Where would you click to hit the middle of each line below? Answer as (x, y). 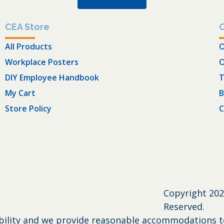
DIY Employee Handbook (52, 77)
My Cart (20, 93)
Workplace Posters (41, 62)
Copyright (186, 193)
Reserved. (184, 206)
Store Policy (28, 108)
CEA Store (27, 26)
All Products (28, 46)
